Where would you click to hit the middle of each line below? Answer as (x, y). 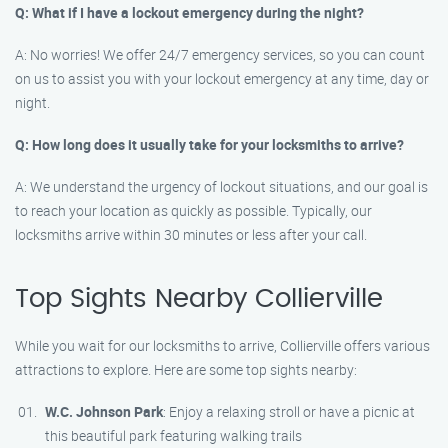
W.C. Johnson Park (104, 411)
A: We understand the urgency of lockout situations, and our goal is (221, 186)
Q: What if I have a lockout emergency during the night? (189, 12)
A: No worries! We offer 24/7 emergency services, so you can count (220, 54)
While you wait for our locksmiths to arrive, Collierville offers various (222, 345)
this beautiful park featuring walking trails (173, 435)
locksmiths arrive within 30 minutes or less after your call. (191, 234)
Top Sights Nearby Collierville (199, 299)
